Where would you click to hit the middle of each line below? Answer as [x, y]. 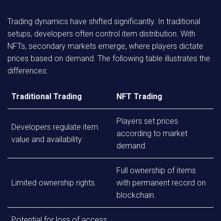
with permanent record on [161, 183]
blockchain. [136, 195]
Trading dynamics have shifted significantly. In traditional [104, 21]
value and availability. [47, 139]
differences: [28, 71]
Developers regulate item [55, 127]
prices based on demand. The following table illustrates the [109, 58]
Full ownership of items [156, 170]
